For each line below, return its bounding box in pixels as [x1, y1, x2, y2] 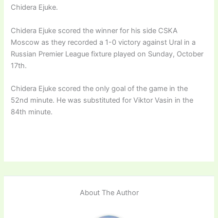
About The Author [79, 188, 139, 197]
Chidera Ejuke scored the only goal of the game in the [11, 84, 188, 93]
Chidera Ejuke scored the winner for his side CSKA [11, 26, 178, 35]
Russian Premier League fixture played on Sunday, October [11, 49, 204, 58]
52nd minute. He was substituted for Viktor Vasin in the [11, 96, 194, 105]
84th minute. [11, 108, 53, 116]
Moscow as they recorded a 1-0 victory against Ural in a [11, 37, 196, 47]
